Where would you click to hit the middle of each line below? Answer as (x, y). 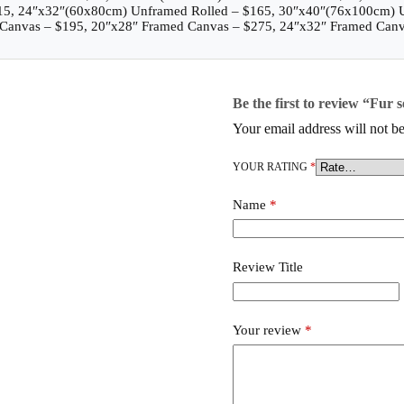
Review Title (267, 267)
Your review (268, 330)
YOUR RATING (271, 166)
